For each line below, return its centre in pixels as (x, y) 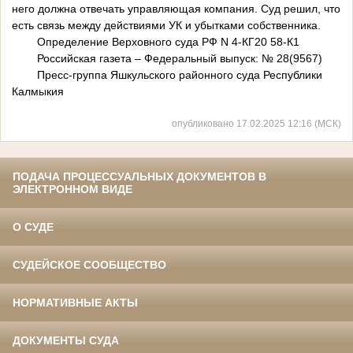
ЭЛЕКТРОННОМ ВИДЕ (72, 190)
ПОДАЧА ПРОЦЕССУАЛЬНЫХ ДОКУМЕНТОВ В (139, 177)
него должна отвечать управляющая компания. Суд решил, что (176, 9)
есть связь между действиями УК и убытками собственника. (166, 26)
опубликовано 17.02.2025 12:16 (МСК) (256, 124)
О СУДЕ (33, 227)
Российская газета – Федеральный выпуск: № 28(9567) (167, 59)
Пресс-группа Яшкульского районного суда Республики (180, 75)
